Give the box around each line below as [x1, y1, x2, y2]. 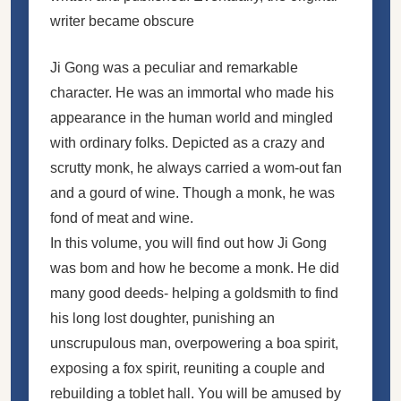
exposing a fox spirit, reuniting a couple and [50, 360, 325, 376]
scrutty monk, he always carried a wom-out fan [50, 159, 342, 175]
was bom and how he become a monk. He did [50, 260, 339, 276]
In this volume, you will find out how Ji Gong [50, 235, 327, 251]
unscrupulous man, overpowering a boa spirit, [50, 335, 338, 351]
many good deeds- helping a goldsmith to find [50, 285, 338, 301]
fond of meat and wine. [50, 209, 193, 226]
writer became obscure [50, 13, 194, 29]
